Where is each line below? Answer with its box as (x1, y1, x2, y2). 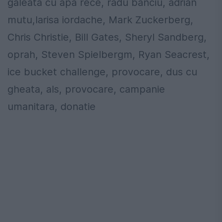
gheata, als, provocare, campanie (7, 83, 165, 96)
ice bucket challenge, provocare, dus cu (7, 66, 197, 78)
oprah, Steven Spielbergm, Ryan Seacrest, (7, 49, 210, 61)
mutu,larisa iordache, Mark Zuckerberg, (7, 14, 193, 26)
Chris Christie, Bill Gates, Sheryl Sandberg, (7, 31, 207, 44)
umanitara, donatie (7, 101, 96, 113)
